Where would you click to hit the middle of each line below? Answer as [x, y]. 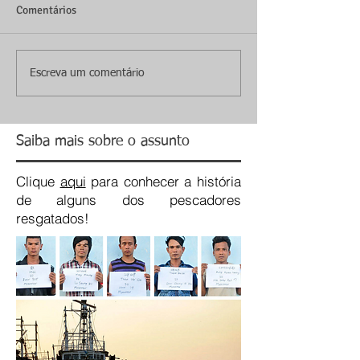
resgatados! [55, 219]
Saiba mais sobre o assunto [103, 142]
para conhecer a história [164, 182]
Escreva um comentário [87, 73]
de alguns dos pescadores [129, 200]
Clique [38, 182]
